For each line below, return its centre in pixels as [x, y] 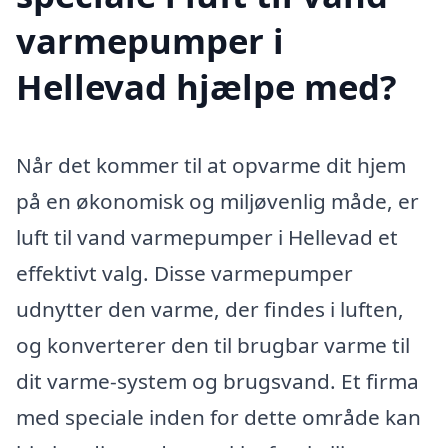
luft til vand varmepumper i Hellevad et [207, 237]
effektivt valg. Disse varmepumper [184, 273]
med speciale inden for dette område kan [218, 417]
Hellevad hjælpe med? [206, 87]
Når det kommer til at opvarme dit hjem [211, 165]
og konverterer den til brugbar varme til [213, 345]
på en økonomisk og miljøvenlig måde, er [217, 201]
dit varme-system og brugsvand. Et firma [217, 381]
